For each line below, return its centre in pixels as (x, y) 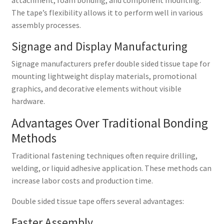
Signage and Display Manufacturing (99, 46)
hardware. (28, 101)
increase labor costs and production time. (82, 180)
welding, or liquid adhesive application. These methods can (111, 168)
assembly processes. (46, 25)
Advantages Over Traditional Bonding (109, 123)
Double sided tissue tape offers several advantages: (97, 201)
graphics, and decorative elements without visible (96, 88)
